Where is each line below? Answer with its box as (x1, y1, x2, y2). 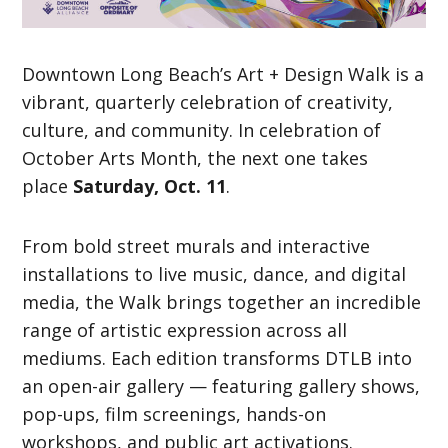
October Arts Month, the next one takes (22, 145, 369, 170)
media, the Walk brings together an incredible (22, 289, 422, 314)
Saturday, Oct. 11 (73, 173, 227, 198)
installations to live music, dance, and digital (22, 261, 407, 286)
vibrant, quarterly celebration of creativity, (22, 89, 394, 114)
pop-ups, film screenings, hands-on (22, 401, 327, 426)
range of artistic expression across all (22, 317, 348, 342)
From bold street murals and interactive (22, 233, 371, 258)
